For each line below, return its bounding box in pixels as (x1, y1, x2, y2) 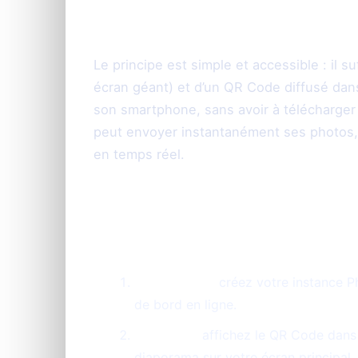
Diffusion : (134, 326, 198, 343)
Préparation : (134, 273, 215, 290)
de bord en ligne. (134, 296, 237, 312)
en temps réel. (93, 145, 185, 162)
